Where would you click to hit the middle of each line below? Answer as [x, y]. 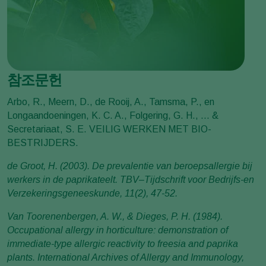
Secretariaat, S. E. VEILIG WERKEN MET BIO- [109, 129]
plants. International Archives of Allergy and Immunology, [126, 258]
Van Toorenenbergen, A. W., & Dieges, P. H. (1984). [115, 217]
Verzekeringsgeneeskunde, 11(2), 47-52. [92, 194]
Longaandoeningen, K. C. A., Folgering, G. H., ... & [113, 116]
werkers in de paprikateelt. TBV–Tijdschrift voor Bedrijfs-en [131, 180]
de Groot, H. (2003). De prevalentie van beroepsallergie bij [130, 166]
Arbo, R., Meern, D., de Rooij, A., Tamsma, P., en [111, 102]
